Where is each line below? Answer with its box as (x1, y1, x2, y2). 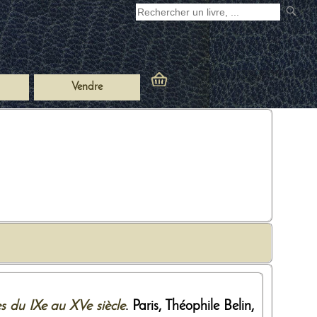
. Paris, (125, 299, 166, 313)
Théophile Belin (165, 299, 252, 313)
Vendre (71, 81, 103, 93)
